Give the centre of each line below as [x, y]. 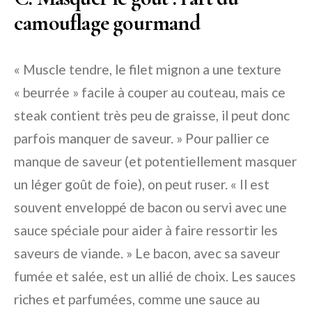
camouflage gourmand [107, 23]
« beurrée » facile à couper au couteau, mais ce [150, 93]
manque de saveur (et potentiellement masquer [155, 162]
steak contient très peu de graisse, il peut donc [152, 116]
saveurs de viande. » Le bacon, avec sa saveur [147, 253]
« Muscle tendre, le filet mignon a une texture [148, 70]
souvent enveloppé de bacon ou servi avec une [150, 208]
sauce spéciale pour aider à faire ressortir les [146, 231]
